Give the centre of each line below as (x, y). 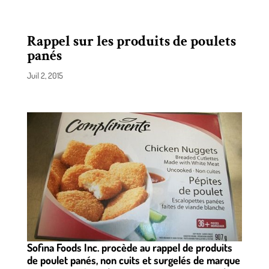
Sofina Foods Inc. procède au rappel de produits (129, 248)
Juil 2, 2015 (45, 75)
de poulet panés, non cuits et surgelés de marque (133, 260)
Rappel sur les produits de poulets (131, 41)
